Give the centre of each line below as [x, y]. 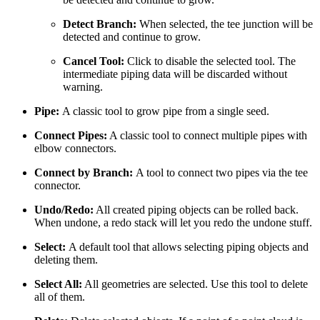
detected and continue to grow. [132, 37]
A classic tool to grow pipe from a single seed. [166, 111]
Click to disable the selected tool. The [211, 61]
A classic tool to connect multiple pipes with [207, 136]
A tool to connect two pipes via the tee [222, 173]
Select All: [58, 284]
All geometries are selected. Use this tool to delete [195, 284]
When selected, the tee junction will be [226, 24]
